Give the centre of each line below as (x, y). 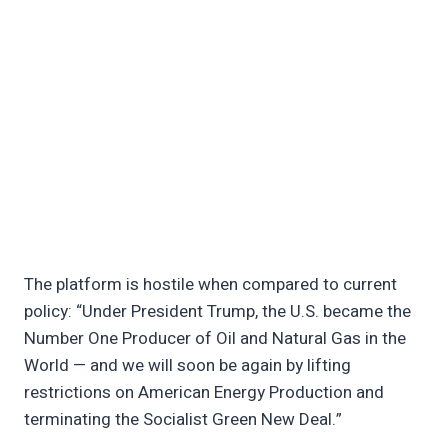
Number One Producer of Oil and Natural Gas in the (215, 339)
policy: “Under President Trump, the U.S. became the (217, 312)
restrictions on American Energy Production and (204, 393)
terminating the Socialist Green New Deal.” (183, 420)
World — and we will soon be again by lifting (187, 366)
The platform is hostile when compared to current (210, 285)
